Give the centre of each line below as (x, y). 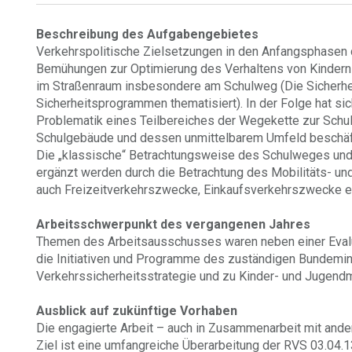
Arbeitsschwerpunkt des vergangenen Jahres (174, 224)
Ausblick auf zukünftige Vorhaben (137, 311)
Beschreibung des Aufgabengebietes (148, 34)
